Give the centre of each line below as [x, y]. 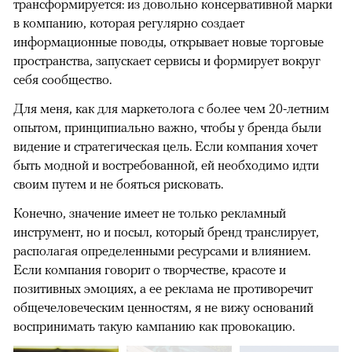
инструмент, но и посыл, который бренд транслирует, [166, 232]
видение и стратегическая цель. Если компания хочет [165, 147]
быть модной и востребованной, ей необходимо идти [166, 165]
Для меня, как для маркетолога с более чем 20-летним [171, 109]
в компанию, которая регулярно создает [129, 23]
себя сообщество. [62, 80]
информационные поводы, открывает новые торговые [169, 42]
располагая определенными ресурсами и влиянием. [162, 251]
